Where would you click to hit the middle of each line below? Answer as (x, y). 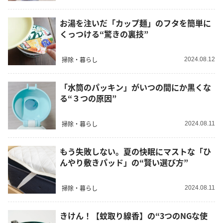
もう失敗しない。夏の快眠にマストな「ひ (135, 152)
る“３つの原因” (88, 98)
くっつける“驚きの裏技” (104, 34)
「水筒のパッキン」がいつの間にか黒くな (135, 87)
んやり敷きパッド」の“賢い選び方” (124, 163)
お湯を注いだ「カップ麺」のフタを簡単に (135, 23)
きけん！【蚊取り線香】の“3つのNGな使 (134, 216)
